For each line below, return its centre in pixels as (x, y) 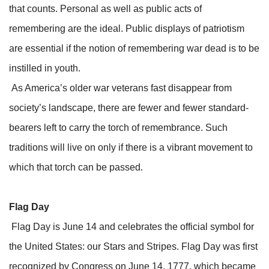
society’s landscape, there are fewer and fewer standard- (129, 107)
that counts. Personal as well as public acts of (105, 8)
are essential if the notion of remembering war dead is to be (134, 48)
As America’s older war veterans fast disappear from (120, 88)
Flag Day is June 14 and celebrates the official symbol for (131, 226)
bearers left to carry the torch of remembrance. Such (118, 127)
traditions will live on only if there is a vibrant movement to (131, 147)
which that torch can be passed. (76, 167)
